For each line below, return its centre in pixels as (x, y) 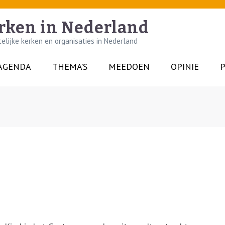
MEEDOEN (129, 67)
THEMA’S (70, 67)
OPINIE (185, 67)
